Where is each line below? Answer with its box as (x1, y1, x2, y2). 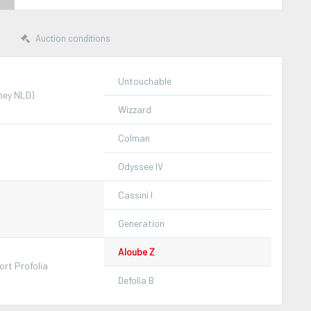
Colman (118, 131, 150, 144)
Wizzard (118, 103, 151, 115)
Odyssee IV (118, 160, 163, 172)
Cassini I (118, 188, 153, 201)
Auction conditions (33, 32, 110, 44)
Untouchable (118, 74, 171, 87)
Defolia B (118, 274, 154, 286)
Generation (118, 217, 165, 229)
